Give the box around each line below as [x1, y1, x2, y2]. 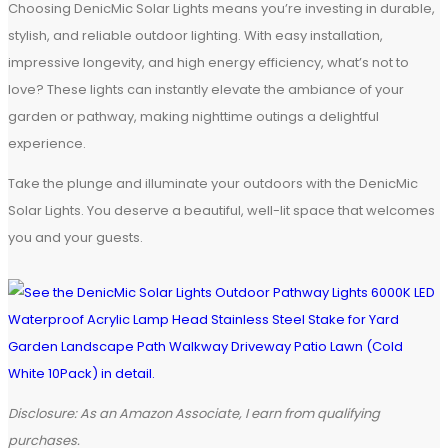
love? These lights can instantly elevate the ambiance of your [8, 80, 404, 99]
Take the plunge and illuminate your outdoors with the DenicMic [8, 174, 418, 193]
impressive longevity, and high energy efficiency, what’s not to [8, 53, 409, 72]
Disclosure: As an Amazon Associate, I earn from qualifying [8, 404, 380, 423]
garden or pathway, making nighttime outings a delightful [8, 107, 379, 126]
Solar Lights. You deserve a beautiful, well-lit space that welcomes [8, 201, 435, 220]
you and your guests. [8, 228, 143, 247]
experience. [8, 134, 86, 153]
